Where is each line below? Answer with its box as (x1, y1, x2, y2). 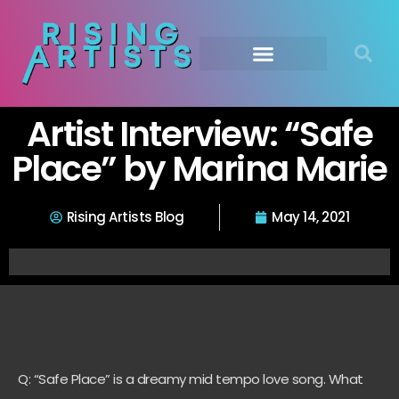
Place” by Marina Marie (12, 144, 387, 193)
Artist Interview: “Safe (26, 110, 373, 159)
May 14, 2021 (272, 208, 350, 226)
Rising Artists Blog (66, 208, 184, 226)
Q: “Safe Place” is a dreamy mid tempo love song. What (18, 370, 363, 388)
